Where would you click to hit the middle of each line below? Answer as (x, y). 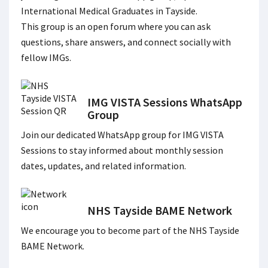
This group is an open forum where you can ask (116, 26)
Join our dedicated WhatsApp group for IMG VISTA (122, 135)
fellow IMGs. (46, 57)
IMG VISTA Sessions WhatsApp (165, 102)
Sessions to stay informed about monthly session (122, 150)
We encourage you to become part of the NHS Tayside (130, 230)
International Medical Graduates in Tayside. (109, 11)
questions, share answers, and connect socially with (126, 42)
